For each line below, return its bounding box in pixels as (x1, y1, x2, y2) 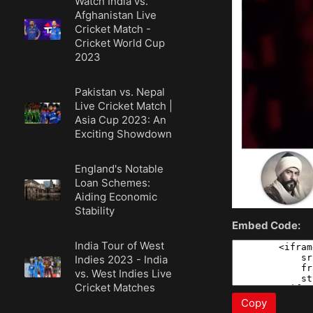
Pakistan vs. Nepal (75, 85, 166, 99)
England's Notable (75, 162, 164, 175)
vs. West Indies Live (75, 267, 173, 280)
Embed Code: (231, 218, 300, 232)
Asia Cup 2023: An (75, 113, 167, 126)
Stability (75, 204, 115, 217)
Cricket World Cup (75, 36, 166, 50)
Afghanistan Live (75, 8, 157, 22)
